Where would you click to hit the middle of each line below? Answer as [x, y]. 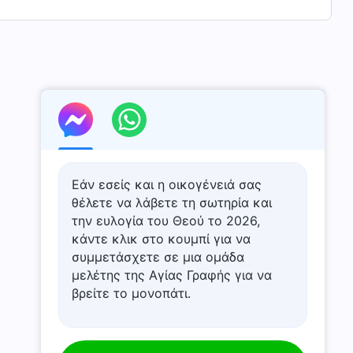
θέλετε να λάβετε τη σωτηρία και [172, 203]
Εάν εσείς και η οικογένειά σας [167, 184]
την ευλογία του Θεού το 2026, [166, 221]
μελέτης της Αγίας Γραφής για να [172, 275]
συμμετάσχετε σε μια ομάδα [158, 257]
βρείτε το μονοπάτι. [131, 293]
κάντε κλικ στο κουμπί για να [161, 239]
